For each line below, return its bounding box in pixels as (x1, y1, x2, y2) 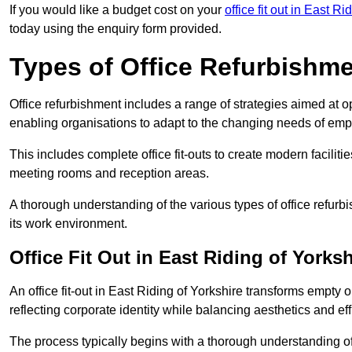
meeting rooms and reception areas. (9, 167, 209, 181)
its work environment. (9, 217, 127, 231)
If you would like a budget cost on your (9, 3, 225, 17)
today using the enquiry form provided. (9, 22, 222, 36)
